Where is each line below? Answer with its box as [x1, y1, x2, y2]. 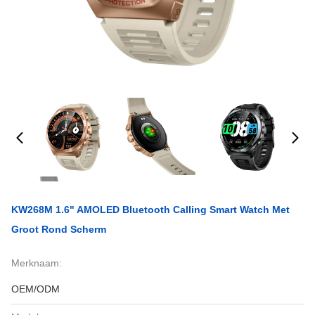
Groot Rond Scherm [11, 224, 106, 235]
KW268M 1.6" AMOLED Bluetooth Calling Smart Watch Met [11, 204, 290, 215]
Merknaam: [11, 257, 62, 269]
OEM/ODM [11, 283, 60, 295]
